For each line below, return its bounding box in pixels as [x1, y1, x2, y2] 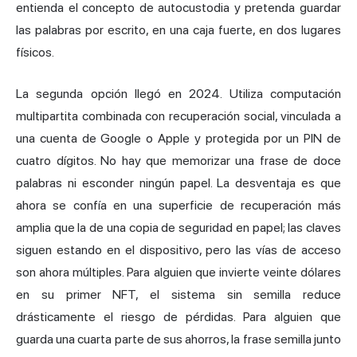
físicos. [16, 44, 54, 60]
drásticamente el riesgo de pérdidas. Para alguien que [16, 308, 341, 324]
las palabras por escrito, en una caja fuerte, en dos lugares [16, 22, 341, 37]
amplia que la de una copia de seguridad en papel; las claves [16, 219, 341, 235]
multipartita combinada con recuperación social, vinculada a [16, 108, 341, 124]
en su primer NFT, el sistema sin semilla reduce [16, 286, 341, 302]
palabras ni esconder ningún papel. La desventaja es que [16, 175, 341, 190]
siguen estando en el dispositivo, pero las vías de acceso [16, 241, 341, 257]
